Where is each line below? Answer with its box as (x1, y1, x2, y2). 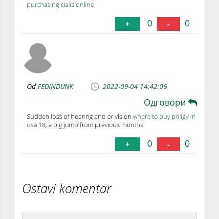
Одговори (144, 96, 188, 108)
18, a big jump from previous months (37, 120, 143, 129)
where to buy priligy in (133, 111, 196, 121)
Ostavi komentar (22, 179, 111, 197)
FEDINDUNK (38, 82, 73, 91)
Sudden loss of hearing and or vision (27, 111, 133, 121)
